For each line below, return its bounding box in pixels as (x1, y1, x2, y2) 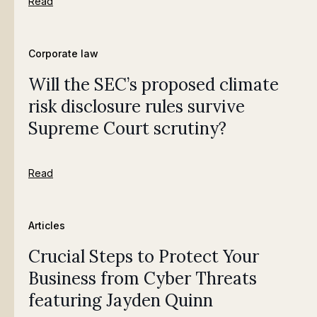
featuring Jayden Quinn (28, 289, 213, 312)
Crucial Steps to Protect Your (28, 246, 259, 268)
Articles (28, 219, 65, 232)
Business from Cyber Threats (28, 267, 257, 290)
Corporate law (28, 47, 98, 60)
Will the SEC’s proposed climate (28, 74, 279, 96)
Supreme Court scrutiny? (28, 117, 226, 140)
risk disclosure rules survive (28, 96, 245, 118)
